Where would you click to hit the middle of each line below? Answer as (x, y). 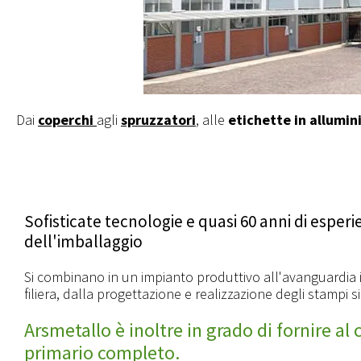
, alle (212, 120)
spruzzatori (158, 120)
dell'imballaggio (83, 242)
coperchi (66, 120)
